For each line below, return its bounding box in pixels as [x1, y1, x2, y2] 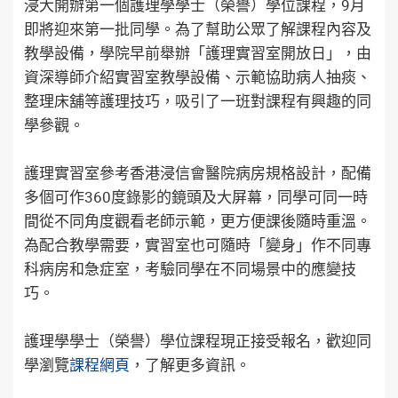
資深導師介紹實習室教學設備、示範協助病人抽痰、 [24, 67, 371, 87]
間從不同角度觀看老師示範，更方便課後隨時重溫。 [24, 211, 371, 231]
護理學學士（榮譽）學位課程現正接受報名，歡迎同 [24, 330, 371, 351]
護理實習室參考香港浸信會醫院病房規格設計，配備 [24, 163, 371, 183]
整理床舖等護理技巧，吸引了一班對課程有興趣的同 [24, 91, 371, 111]
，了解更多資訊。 [130, 354, 251, 375]
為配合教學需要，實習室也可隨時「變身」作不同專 [24, 235, 371, 255]
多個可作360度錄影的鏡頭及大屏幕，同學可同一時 [24, 187, 368, 207]
